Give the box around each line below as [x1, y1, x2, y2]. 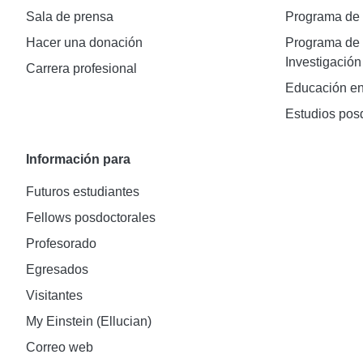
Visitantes [26, 288, 83, 302]
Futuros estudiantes [26, 185, 139, 199]
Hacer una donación [26, 36, 143, 49]
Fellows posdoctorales [26, 211, 156, 224]
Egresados [26, 263, 88, 276]
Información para [26, 152, 130, 166]
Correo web [26, 340, 93, 354]
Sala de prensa [26, 10, 113, 23]
